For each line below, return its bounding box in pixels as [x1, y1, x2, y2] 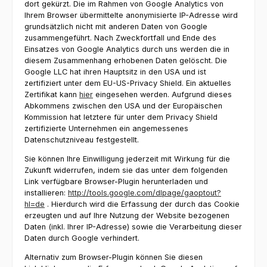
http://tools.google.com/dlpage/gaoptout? [68, 188, 221, 197]
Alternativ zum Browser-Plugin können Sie [24, 252, 178, 262]
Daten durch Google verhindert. [24, 233, 139, 243]
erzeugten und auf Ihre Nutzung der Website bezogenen [24, 210, 229, 220]
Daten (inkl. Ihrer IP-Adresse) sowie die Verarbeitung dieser [24, 222, 242, 231]
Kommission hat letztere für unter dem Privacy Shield [24, 113, 218, 122]
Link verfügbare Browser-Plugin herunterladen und [24, 176, 208, 186]
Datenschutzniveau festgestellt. [24, 135, 139, 145]
